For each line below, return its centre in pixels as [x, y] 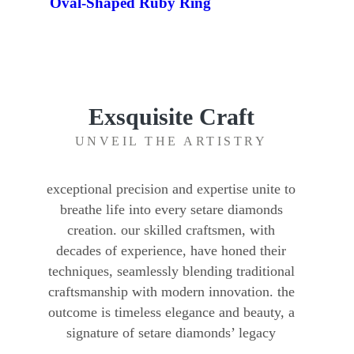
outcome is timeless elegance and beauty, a [171, 313]
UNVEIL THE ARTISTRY [171, 141]
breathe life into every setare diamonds [171, 210]
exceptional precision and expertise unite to [171, 189]
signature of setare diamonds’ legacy [171, 333]
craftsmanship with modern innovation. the [171, 292]
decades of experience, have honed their [171, 251]
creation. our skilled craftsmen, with [171, 230]
